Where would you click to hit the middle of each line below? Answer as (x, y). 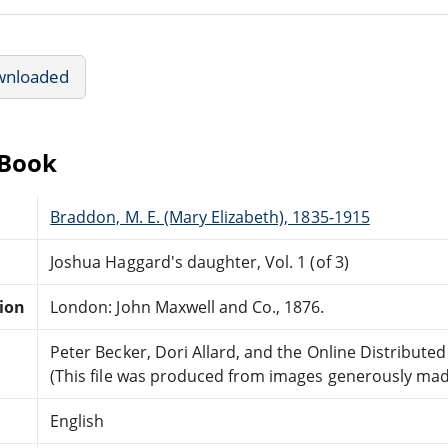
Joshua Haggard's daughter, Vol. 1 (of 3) (199, 261)
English (77, 420)
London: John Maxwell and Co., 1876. (187, 306)
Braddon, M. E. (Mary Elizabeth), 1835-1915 (210, 216)
